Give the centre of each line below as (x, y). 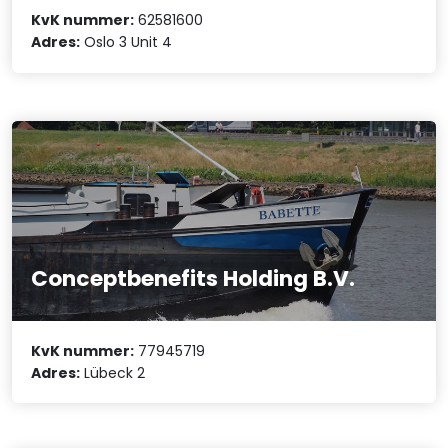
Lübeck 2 (113, 372)
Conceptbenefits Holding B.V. (193, 279)
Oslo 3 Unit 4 (126, 42)
